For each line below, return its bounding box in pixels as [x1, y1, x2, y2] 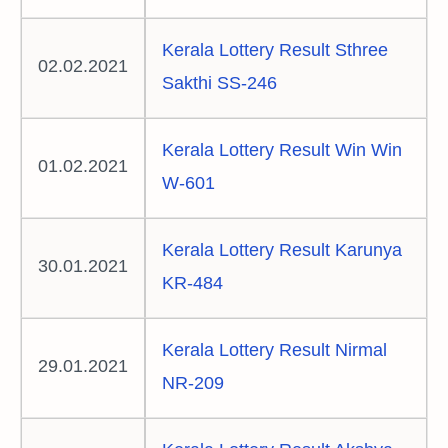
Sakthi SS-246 [162, 72, 277, 93]
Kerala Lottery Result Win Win [162, 139, 402, 160]
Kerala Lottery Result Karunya [162, 239, 402, 260]
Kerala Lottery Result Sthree [162, 39, 388, 60]
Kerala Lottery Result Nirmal [162, 339, 387, 360]
